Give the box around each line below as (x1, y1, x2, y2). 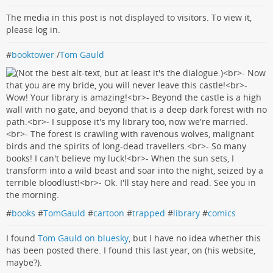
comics (208, 207, 236, 219)
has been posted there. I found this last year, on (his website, (6, 244, 255, 256)
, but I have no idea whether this (129, 232, 261, 244)
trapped (132, 207, 165, 219)
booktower (12, 48, 54, 60)
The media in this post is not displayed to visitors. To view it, (6, 11, 252, 23)
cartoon (93, 207, 124, 219)
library (173, 207, 200, 219)
